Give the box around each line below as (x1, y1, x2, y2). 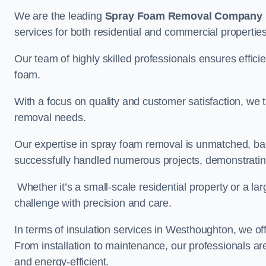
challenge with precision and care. (14, 197, 172, 209)
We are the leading (14, 10, 105, 22)
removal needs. (14, 112, 86, 123)
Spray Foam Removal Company (104, 10, 262, 22)
